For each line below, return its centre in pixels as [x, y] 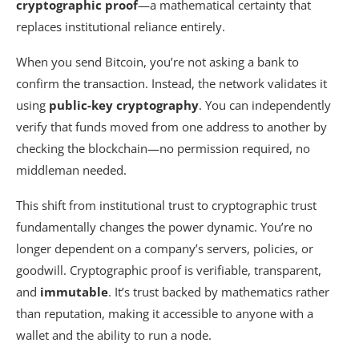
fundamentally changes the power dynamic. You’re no [164, 226]
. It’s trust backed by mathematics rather [219, 291]
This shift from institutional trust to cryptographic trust [166, 205]
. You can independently [265, 105]
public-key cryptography [124, 105]
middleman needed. [71, 169]
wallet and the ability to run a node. [114, 335]
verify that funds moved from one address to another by [171, 126]
